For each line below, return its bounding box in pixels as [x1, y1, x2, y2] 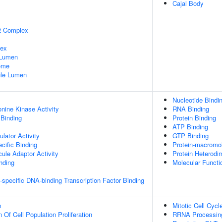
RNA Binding [172, 104, 209, 113]
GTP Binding [172, 131, 209, 140]
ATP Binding [172, 122, 208, 131]
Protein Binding [172, 113, 216, 122]
